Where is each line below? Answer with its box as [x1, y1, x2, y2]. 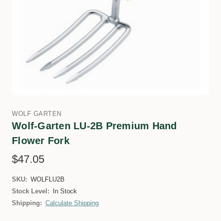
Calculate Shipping [45, 199, 99, 207]
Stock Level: [12, 187, 49, 195]
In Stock [53, 187, 77, 195]
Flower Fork [12, 135, 70, 146]
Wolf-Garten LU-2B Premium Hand [12, 120, 177, 131]
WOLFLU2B [31, 176, 65, 183]
